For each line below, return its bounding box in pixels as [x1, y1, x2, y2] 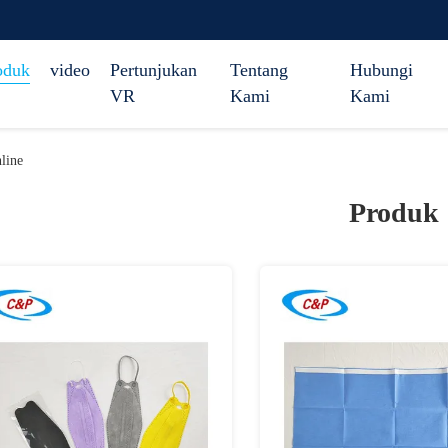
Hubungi [350, 60, 413, 80]
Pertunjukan [110, 60, 197, 80]
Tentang [230, 60, 288, 80]
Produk [349, 197, 439, 228]
